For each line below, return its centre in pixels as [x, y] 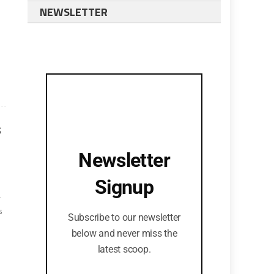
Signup [124, 187]
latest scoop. [124, 249]
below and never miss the [124, 233]
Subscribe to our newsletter [124, 217]
